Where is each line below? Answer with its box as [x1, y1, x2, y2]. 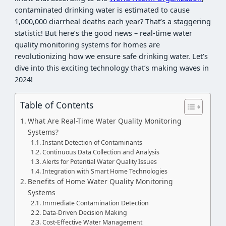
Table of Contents [20, 98, 94, 111]
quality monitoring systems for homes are [15, 40, 160, 50]
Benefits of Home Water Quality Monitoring [28, 176, 173, 186]
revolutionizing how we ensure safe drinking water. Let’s [15, 51, 208, 62]
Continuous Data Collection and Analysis [42, 147, 159, 156]
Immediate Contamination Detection [42, 198, 149, 207]
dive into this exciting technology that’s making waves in [15, 63, 209, 73]
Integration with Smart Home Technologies [42, 166, 167, 176]
